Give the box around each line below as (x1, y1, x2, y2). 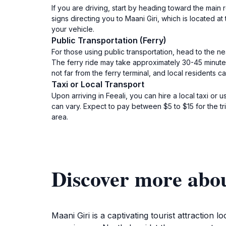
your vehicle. (51, 25, 94, 33)
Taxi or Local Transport (51, 79, 144, 89)
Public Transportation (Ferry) (51, 35, 166, 45)
